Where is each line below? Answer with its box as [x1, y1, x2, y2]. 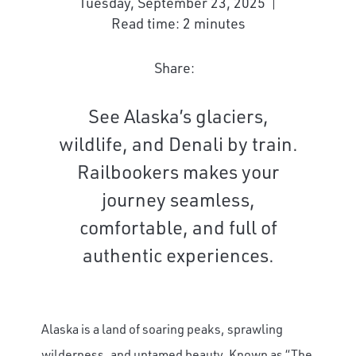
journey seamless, [101, 187, 255, 211]
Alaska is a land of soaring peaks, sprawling [41, 320, 283, 337]
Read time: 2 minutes [110, 14, 246, 33]
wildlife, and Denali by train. [58, 131, 298, 156]
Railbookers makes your [77, 159, 279, 184]
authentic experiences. [82, 242, 274, 267]
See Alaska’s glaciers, [87, 103, 269, 128]
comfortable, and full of [79, 215, 277, 239]
